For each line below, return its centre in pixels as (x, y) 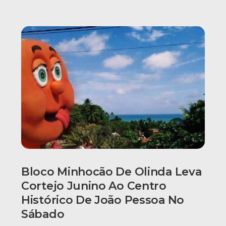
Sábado (43, 214)
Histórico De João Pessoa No (103, 200)
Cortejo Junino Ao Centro (94, 186)
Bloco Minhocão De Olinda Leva (111, 172)
